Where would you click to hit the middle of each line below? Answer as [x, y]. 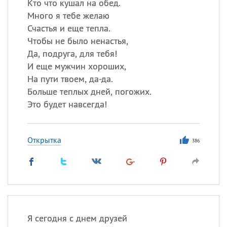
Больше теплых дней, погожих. [89, 91]
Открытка [44, 140]
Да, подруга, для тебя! [72, 53]
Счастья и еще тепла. [69, 28]
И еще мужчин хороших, [77, 66]
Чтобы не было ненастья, [78, 41]
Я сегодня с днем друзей [77, 218]
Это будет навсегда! [67, 104]
